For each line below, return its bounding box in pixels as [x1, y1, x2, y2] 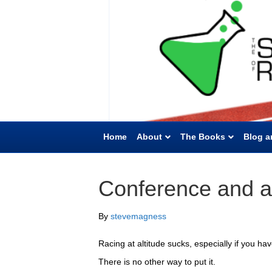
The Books [180, 132, 225, 141]
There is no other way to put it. [98, 257, 216, 267]
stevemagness [110, 211, 166, 221]
